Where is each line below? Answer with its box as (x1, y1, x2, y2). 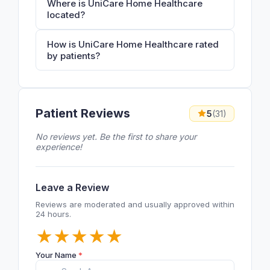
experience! (36, 141, 82, 152)
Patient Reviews (36, 106, 130, 121)
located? (47, 8, 85, 20)
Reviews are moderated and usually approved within (36, 199, 234, 209)
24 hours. (36, 209, 71, 219)
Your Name (36, 250, 78, 260)
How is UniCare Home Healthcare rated (47, 38, 219, 50)
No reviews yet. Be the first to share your (36, 131, 196, 142)
